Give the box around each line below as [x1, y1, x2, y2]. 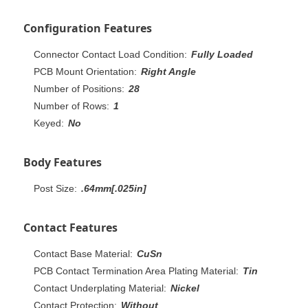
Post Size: [34, 182, 77, 194]
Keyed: [34, 117, 64, 129]
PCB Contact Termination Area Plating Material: [34, 265, 239, 276]
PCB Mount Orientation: [34, 65, 137, 77]
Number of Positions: [34, 82, 124, 94]
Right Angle [141, 65, 196, 77]
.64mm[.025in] [81, 182, 146, 194]
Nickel [170, 282, 199, 294]
